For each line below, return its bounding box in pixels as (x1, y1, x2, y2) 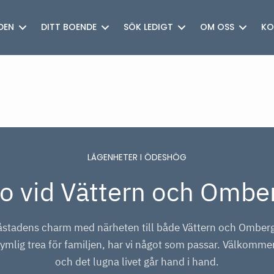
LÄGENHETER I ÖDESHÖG (87, 151, 187, 165)
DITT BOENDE (40, 20, 97, 35)
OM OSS (199, 20, 234, 35)
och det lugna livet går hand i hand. (55, 255, 220, 268)
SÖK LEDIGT (123, 20, 173, 35)
